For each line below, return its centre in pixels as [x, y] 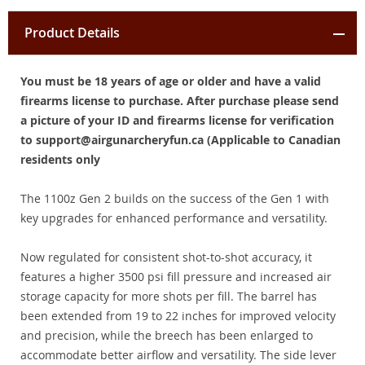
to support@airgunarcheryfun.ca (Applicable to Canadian [180, 140]
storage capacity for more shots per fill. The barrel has [169, 297]
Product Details [72, 33]
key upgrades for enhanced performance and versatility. [174, 218]
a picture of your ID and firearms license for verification [177, 121]
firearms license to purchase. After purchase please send [180, 101]
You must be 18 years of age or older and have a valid [171, 81]
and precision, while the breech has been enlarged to [167, 336]
